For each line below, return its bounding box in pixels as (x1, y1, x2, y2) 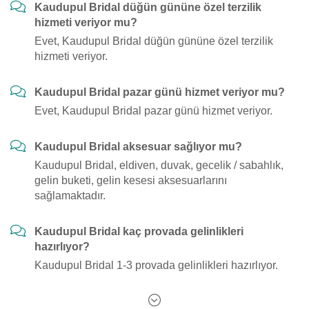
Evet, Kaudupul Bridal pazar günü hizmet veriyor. (34, 105, 272, 117)
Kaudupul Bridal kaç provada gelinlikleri (34, 226, 243, 237)
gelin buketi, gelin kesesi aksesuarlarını (34, 175, 227, 186)
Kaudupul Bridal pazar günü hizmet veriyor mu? (34, 86, 285, 98)
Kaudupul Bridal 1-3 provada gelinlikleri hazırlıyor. (34, 259, 278, 271)
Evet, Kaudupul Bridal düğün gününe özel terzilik (34, 35, 273, 47)
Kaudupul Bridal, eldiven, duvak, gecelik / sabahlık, (34, 159, 283, 171)
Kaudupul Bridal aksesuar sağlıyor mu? (34, 141, 242, 152)
